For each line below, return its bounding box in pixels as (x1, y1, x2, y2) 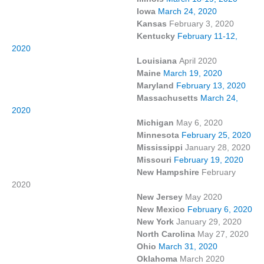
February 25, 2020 (181, 130, 251, 140)
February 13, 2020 (176, 81, 246, 90)
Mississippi (12, 143, 185, 152)
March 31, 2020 (159, 242, 217, 251)
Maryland (12, 81, 174, 90)
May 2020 (183, 192, 222, 202)
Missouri (12, 155, 171, 164)
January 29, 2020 (174, 217, 242, 226)
